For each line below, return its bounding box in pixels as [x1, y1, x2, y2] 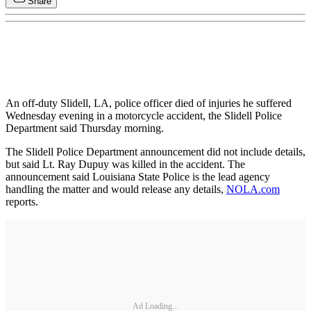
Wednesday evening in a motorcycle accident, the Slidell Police [6, 110, 282, 121]
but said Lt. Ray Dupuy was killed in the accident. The [6, 158, 245, 170]
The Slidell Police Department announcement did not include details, [6, 146, 305, 158]
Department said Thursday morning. [6, 122, 164, 134]
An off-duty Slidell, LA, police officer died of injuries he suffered [6, 97, 292, 109]
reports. [6, 196, 38, 208]
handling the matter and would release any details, [6, 183, 226, 195]
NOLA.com [226, 183, 280, 195]
